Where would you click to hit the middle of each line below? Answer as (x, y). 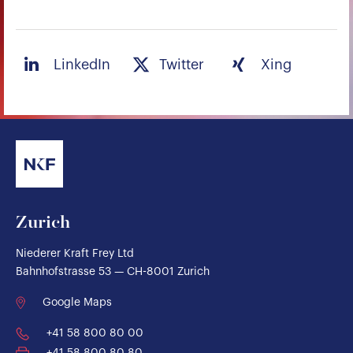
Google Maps (77, 303)
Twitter (182, 65)
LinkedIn (82, 65)
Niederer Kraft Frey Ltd (75, 254)
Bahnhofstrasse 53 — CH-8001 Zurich (113, 272)
